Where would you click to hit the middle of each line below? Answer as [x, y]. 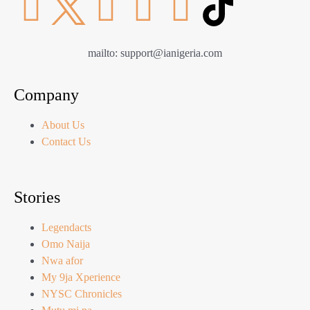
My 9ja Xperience [82, 277]
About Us [63, 125]
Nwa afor [62, 261]
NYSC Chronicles [82, 294]
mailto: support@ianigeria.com [155, 53]
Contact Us [66, 142]
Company [46, 95]
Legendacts [66, 228]
